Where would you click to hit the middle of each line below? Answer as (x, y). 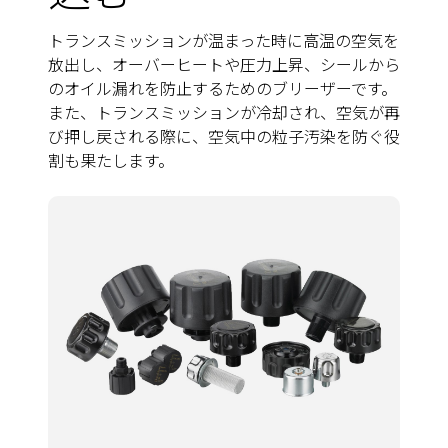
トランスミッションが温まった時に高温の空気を (223, 39)
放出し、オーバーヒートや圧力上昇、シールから (224, 63)
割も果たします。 (111, 159)
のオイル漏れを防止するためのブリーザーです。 (222, 87)
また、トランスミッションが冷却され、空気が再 (224, 111)
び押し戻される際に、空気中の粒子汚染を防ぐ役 (224, 135)
